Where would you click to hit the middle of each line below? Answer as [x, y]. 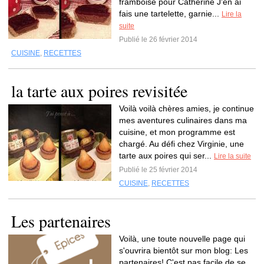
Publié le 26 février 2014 [158, 39]
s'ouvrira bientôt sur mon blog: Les [184, 250]
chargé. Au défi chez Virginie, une [181, 144]
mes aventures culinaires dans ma [183, 120]
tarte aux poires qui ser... [166, 156]
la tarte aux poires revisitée [99, 91]
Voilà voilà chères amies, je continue [187, 108]
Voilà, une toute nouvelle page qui [182, 239]
